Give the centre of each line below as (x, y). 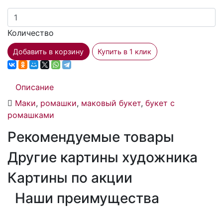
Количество (31, 33)
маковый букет (111, 103)
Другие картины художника (103, 158)
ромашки (58, 103)
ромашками (31, 115)
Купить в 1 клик (125, 52)
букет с (160, 103)
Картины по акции (70, 178)
